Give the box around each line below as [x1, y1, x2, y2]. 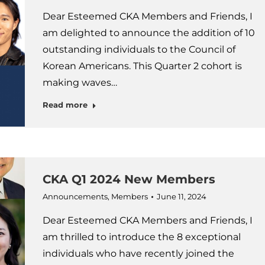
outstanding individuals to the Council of [42, 44, 235, 55]
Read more [42, 100, 88, 109]
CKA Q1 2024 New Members [42, 172, 215, 186]
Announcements [42, 192, 108, 201]
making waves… [42, 77, 117, 88]
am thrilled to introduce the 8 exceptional [42, 231, 241, 243]
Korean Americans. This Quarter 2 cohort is [42, 60, 242, 72]
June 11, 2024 [156, 192, 206, 201]
